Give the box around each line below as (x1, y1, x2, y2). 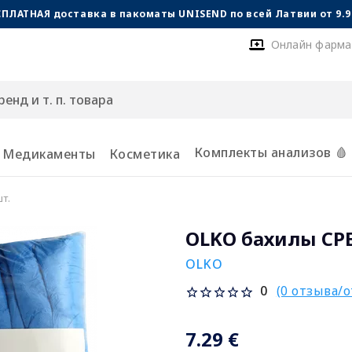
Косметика (108, 145, 181, 163)
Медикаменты (2, 145, 96, 163)
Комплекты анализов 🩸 (193, 143, 348, 161)
